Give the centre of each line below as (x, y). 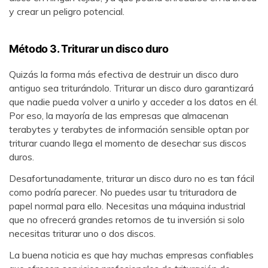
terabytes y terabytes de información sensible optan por (129, 129)
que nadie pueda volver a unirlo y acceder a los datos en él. (133, 101)
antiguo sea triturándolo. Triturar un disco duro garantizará (131, 88)
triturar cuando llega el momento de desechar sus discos (128, 143)
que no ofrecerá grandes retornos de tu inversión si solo (127, 219)
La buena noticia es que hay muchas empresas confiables (131, 255)
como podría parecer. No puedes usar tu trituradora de (123, 192)
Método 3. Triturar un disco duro (89, 48)
